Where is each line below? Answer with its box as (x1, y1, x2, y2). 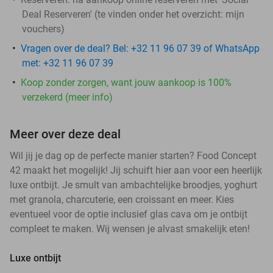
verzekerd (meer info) (22, 91, 113, 103)
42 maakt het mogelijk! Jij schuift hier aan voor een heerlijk (10, 164, 262, 176)
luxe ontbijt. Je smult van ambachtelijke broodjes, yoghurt (10, 179, 257, 191)
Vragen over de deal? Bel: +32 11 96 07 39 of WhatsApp (21, 42, 260, 54)
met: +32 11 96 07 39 (22, 57, 113, 69)
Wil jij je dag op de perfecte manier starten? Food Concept (10, 149, 257, 161)
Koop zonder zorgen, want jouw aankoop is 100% (21, 76, 232, 88)
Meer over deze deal (10, 126, 121, 141)
